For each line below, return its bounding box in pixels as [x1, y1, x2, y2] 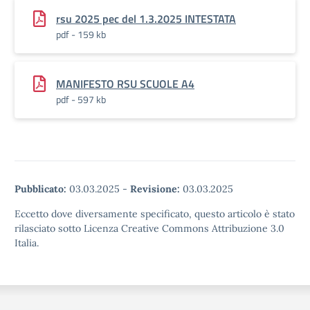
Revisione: [130, 183, 180, 195]
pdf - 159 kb [56, 27, 106, 42]
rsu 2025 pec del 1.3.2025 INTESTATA [56, 10, 236, 27]
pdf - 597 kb [56, 92, 106, 107]
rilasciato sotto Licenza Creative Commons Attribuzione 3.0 [15, 222, 284, 235]
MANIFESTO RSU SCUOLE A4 [56, 75, 194, 92]
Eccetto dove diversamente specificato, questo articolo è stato [15, 208, 295, 220]
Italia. [15, 237, 39, 249]
